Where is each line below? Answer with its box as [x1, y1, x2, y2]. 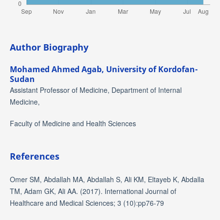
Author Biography [9, 41, 88, 54]
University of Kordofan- [106, 64, 198, 75]
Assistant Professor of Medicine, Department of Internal [9, 85, 182, 95]
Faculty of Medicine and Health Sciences [9, 118, 136, 129]
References [9, 150, 59, 163]
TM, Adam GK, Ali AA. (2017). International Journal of [9, 186, 176, 196]
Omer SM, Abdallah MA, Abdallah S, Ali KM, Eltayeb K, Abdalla [9, 174, 204, 185]
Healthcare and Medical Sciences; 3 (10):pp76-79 [9, 198, 164, 208]
